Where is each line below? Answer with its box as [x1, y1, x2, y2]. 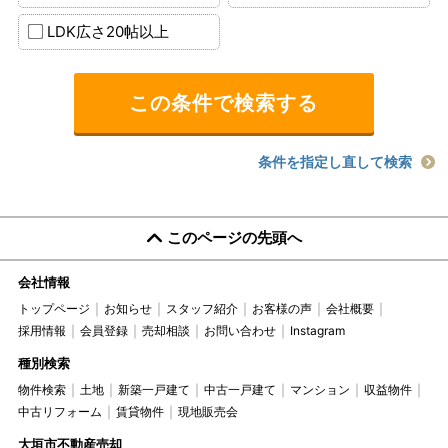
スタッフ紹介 [165, 301, 238, 317]
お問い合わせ [203, 323, 276, 339]
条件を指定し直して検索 [258, 152, 413, 170]
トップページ [17, 301, 90, 317]
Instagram [289, 323, 345, 339]
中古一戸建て [203, 382, 276, 398]
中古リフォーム [17, 404, 102, 420]
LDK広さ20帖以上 [46, 21, 169, 41]
